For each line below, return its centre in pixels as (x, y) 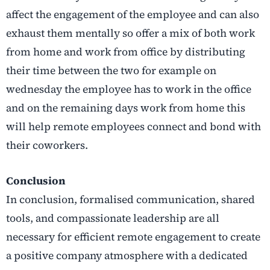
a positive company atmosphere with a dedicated (127, 256)
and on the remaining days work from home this (126, 108)
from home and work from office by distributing (126, 52)
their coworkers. (47, 146)
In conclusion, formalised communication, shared (130, 200)
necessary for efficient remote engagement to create (133, 237)
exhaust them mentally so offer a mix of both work (130, 33)
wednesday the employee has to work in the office (129, 89)
